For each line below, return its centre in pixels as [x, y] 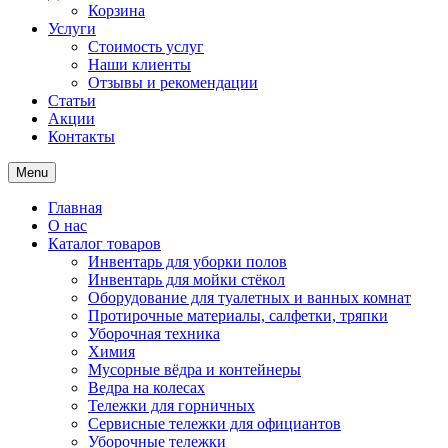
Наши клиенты [139, 64]
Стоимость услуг [146, 46]
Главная [75, 207]
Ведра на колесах [146, 387]
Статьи [72, 100]
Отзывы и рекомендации [173, 82]
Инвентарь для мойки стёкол [186, 279]
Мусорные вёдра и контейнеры [194, 369]
